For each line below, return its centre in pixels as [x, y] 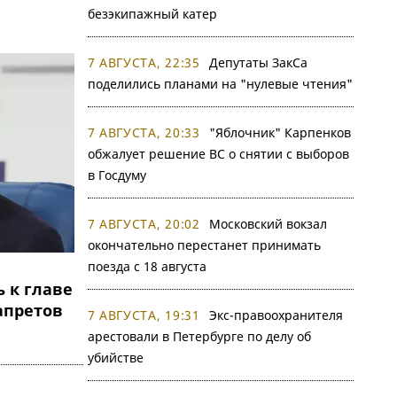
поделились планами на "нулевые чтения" [220, 84]
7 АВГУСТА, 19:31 [144, 315]
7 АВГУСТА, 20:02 [144, 224]
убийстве [115, 358]
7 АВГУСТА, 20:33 [144, 132]
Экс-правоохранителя [276, 315]
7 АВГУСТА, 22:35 [144, 62]
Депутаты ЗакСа [258, 62]
